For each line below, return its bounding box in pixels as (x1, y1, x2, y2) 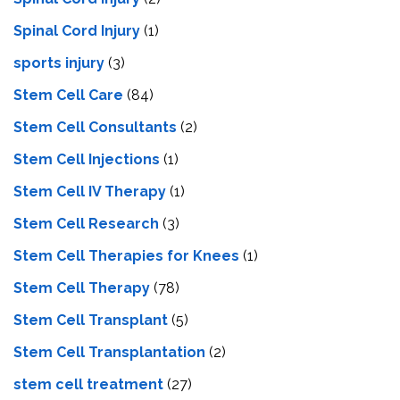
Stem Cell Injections (13, 150, 160, 168)
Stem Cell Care (13, 86, 123, 104)
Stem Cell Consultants (13, 118, 177, 136)
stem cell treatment (13, 375, 163, 393)
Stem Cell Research (13, 214, 159, 232)
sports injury (13, 54, 104, 71)
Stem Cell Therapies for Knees (13, 246, 239, 264)
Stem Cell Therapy (13, 279, 150, 296)
